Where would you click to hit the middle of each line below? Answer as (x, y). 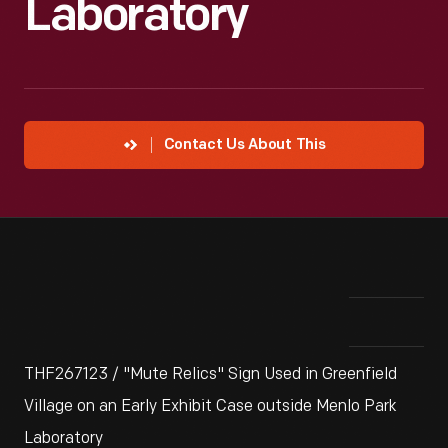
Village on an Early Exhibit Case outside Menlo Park (210, 406)
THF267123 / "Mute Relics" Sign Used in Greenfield (210, 374)
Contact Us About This (244, 145)
